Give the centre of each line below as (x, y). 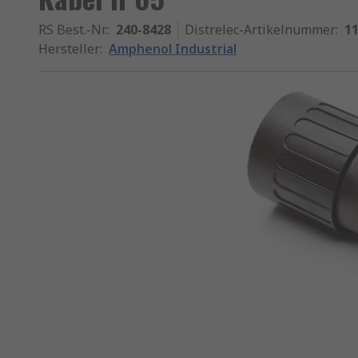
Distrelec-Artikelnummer (260, 30)
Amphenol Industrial (173, 49)
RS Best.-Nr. (73, 30)
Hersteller (69, 49)
